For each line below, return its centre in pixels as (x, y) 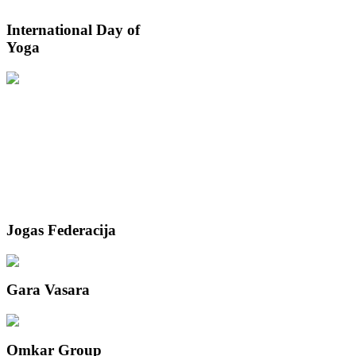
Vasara (65, 290)
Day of (116, 30)
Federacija (80, 230)
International (49, 30)
